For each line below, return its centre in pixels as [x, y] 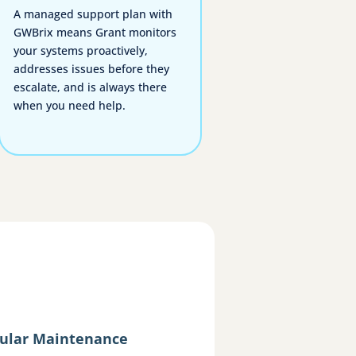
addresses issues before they [92, 69]
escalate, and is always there [91, 87]
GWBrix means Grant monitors [95, 33]
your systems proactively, [81, 51]
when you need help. [70, 106]
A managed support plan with [93, 14]
